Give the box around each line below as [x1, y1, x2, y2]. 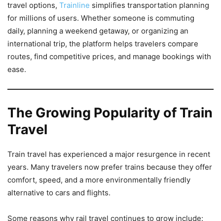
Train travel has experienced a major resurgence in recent [7, 149, 210, 159]
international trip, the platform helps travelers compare [7, 39, 198, 49]
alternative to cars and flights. [7, 188, 110, 198]
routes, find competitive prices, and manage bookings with [7, 52, 211, 62]
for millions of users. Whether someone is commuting [7, 13, 194, 23]
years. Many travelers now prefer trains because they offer [7, 162, 212, 172]
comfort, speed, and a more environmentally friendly [7, 175, 190, 185]
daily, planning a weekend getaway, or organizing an [7, 26, 188, 36]
